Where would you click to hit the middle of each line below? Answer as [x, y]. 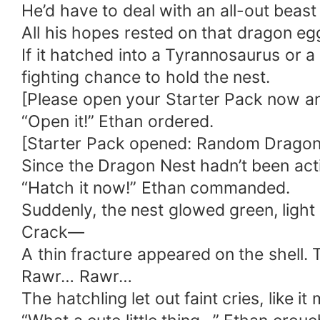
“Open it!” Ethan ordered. [117, 121]
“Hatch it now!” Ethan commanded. [156, 187]
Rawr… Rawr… [77, 276]
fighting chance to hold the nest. [146, 77]
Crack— [53, 232]
